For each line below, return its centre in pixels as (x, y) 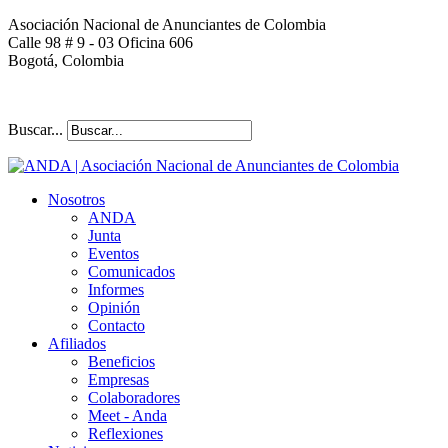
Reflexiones (125, 433)
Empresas (118, 379)
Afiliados (77, 343)
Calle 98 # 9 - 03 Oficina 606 (100, 42)
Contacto (116, 325)
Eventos (113, 253)
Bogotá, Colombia (66, 60)
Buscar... (35, 129)
